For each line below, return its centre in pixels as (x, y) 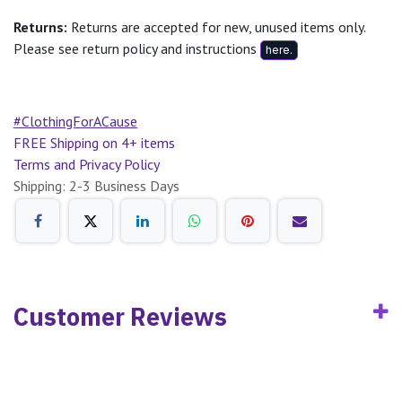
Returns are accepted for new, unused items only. (216, 26)
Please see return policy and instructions (137, 48)
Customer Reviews (120, 317)
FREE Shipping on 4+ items (94, 142)
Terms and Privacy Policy (87, 164)
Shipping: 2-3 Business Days (96, 185)
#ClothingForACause (75, 121)
